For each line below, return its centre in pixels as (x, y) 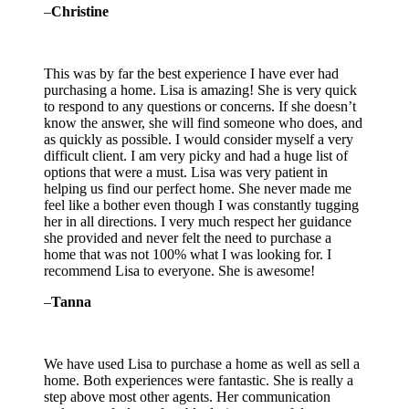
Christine (80, 12)
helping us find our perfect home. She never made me (198, 189)
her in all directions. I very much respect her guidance (198, 222)
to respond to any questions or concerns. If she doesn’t (200, 107)
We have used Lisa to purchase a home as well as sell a (202, 364)
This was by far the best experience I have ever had (191, 74)
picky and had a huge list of (268, 156)
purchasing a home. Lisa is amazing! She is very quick (200, 90)
